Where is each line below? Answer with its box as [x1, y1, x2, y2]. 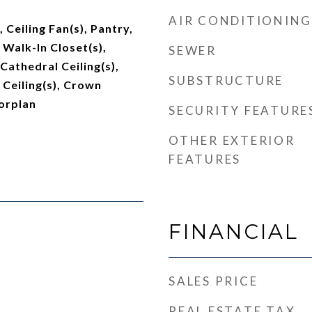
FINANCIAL [169, 219, 299, 244]
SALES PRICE [169, 274, 258, 288]
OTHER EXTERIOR [169, 133, 295, 148]
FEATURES [169, 152, 241, 166]
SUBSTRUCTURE [169, 73, 283, 88]
